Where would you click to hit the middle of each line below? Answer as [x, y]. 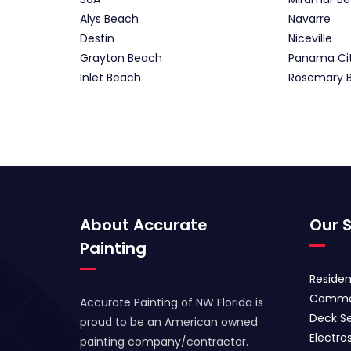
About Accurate [144, 225]
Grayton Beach [121, 58]
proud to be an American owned [169, 322]
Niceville [310, 39]
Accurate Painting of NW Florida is [172, 303]
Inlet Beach [110, 78]
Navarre [309, 19]
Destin [97, 39]
